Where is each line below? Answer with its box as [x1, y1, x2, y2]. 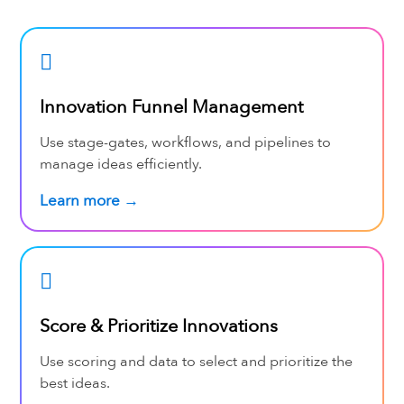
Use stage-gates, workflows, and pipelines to [39, 132, 331, 152]
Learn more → [39, 189, 139, 211]
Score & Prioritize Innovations [39, 313, 278, 338]
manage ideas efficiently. [39, 153, 202, 174]
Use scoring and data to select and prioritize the [39, 351, 353, 372]
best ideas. [39, 372, 110, 393]
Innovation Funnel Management [39, 94, 303, 119]
